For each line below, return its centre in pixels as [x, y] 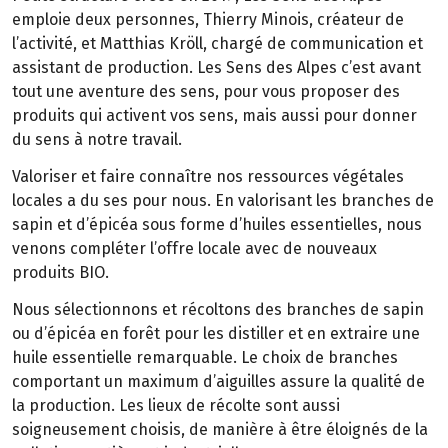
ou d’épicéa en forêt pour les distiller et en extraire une [216, 333]
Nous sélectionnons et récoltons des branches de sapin [218, 309]
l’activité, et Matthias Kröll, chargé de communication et [217, 44]
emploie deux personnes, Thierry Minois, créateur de [208, 20]
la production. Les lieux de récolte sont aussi [176, 405]
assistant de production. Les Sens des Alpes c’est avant [216, 68]
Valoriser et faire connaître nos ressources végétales [208, 176]
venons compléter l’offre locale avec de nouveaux [194, 248]
